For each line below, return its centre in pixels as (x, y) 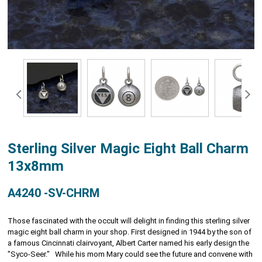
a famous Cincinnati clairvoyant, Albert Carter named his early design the (129, 243)
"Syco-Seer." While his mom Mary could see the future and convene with (130, 254)
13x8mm (36, 166)
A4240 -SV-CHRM (54, 193)
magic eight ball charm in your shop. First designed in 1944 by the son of (130, 232)
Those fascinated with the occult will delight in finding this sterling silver (129, 220)
